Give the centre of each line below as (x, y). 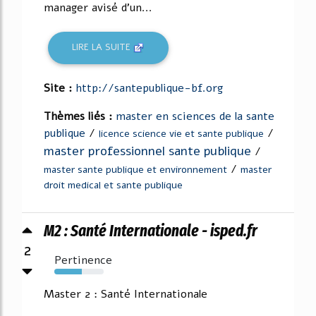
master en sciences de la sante (195, 116)
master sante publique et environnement (135, 169)
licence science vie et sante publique (181, 133)
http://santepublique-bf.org (149, 88)
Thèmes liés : (80, 116)
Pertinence (83, 260)
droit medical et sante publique (113, 185)
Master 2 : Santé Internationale (126, 294)
